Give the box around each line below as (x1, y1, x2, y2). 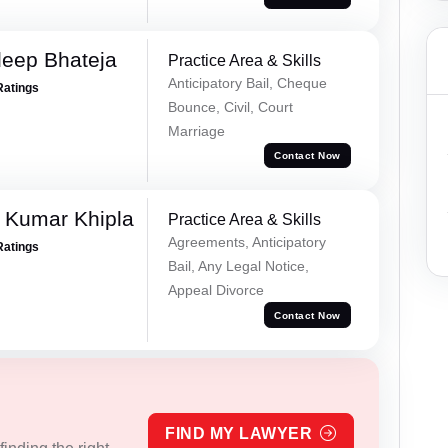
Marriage (167, 122, 225, 139)
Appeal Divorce (167, 282, 264, 299)
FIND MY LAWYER (165, 425, 313, 443)
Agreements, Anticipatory (167, 234, 326, 251)
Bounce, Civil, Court (167, 98, 293, 115)
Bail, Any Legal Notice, (167, 258, 309, 275)
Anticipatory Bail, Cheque (167, 74, 327, 91)
